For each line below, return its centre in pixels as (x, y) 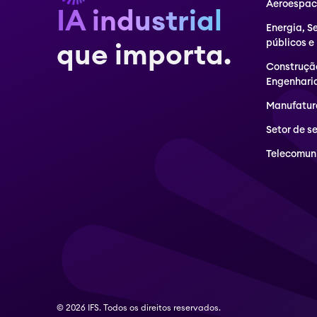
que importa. (144, 56)
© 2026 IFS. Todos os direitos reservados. (139, 308)
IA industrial (139, 22)
